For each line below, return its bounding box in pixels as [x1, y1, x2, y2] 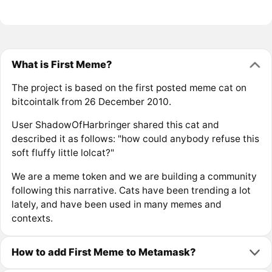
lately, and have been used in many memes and [11, 198, 222, 210]
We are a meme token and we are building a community [11, 170, 257, 182]
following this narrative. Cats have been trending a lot [11, 184, 251, 196]
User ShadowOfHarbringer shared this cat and [11, 119, 219, 131]
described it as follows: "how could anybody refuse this [11, 133, 259, 145]
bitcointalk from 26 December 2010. [11, 95, 171, 107]
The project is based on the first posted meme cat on [11, 81, 246, 93]
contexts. [11, 212, 53, 224]
